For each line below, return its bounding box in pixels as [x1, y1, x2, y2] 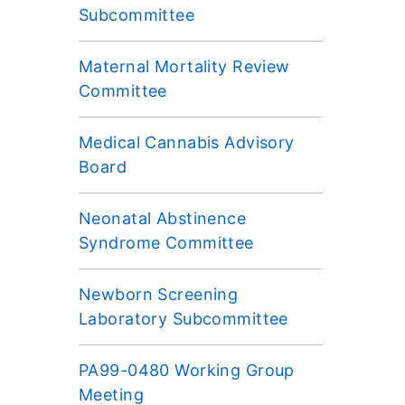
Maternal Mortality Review [79, 56, 290, 76]
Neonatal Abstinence [79, 208, 247, 228]
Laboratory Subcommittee [79, 308, 288, 328]
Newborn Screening [79, 284, 239, 304]
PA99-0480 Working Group [79, 360, 295, 380]
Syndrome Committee [79, 232, 254, 252]
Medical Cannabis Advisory [79, 132, 295, 152]
